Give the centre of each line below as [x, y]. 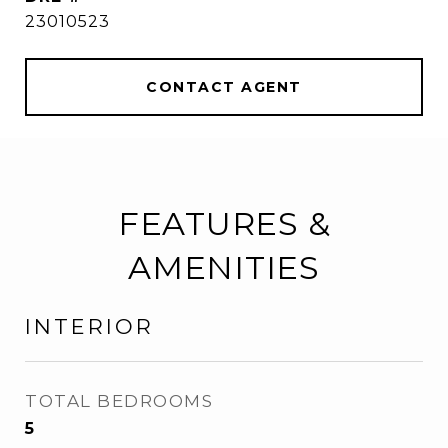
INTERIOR [89, 326]
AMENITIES [224, 267]
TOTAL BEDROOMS [119, 401]
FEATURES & [224, 223]
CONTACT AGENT [224, 87]
